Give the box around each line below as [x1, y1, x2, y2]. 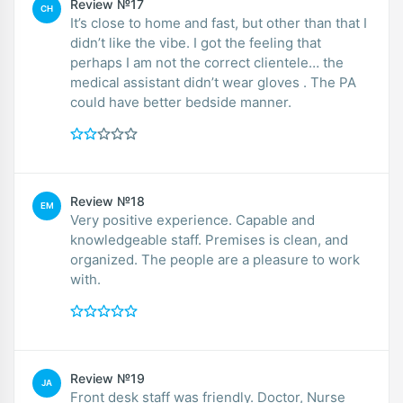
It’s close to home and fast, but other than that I [70, 13, 367, 31]
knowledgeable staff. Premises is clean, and [70, 230, 348, 248]
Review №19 [70, 370, 145, 386]
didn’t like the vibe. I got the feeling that [70, 33, 321, 51]
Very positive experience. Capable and [70, 210, 315, 228]
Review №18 [70, 193, 145, 209]
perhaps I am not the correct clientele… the [70, 53, 344, 71]
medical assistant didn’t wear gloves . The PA [70, 73, 356, 91]
